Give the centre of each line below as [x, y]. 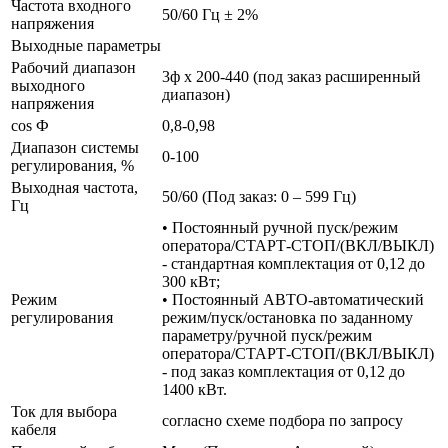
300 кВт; [191, 281]
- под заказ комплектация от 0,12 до [283, 371]
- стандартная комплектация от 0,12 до [293, 263]
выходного [48, 85]
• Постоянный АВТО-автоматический [293, 299]
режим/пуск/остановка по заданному [287, 317]
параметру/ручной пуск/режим [267, 335]
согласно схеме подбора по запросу [282, 420]
